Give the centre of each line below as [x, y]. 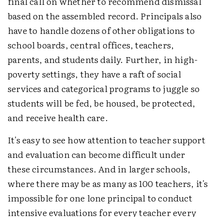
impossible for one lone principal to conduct [100, 198]
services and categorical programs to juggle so [104, 88]
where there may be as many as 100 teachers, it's [108, 183]
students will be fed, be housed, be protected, [102, 103]
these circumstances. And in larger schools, [99, 169]
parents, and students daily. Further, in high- [103, 59]
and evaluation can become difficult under [97, 154]
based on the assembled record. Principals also [105, 16]
